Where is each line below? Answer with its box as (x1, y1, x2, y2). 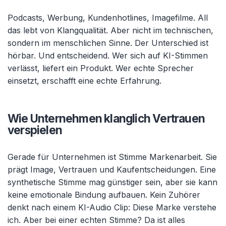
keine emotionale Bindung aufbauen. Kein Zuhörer (8, 190, 200, 200)
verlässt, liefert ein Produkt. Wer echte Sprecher (8, 63, 194, 73)
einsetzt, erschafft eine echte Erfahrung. (8, 76, 161, 86)
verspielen (8, 123, 62, 137)
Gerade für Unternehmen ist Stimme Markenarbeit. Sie (8, 152, 217, 162)
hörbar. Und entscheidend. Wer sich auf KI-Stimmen (8, 50, 208, 61)
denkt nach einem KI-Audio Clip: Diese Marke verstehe (8, 202, 216, 212)
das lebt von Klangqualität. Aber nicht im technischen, (8, 25, 213, 35)
